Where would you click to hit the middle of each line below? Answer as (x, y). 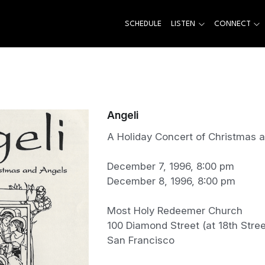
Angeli (122, 115)
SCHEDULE (143, 24)
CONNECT (232, 24)
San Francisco (140, 240)
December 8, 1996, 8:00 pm (171, 181)
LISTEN (183, 24)
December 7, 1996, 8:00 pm (170, 166)
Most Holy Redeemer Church (174, 210)
